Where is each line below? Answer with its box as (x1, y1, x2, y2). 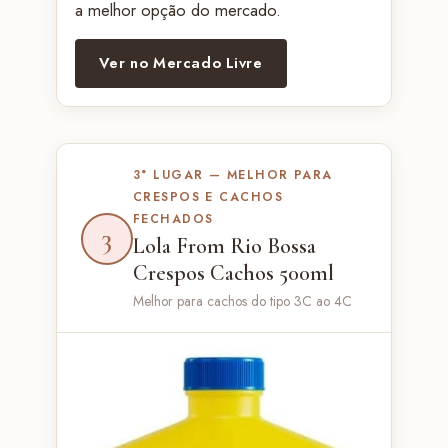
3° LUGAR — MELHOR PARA (132, 165, 333, 184)
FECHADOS (132, 209, 214, 228)
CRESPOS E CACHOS (132, 187, 284, 206)
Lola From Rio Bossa (132, 232, 316, 259)
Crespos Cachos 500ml (132, 259, 334, 286)
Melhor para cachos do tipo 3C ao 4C (132, 290, 352, 311)
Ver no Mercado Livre (98, 51, 263, 74)
